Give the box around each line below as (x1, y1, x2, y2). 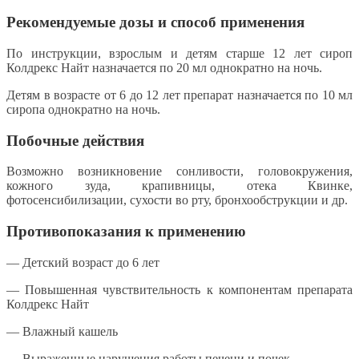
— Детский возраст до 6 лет (6, 255, 159, 269)
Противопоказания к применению (6, 223, 246, 240)
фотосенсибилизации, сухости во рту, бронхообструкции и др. (6, 193, 348, 208)
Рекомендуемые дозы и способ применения (6, 14, 305, 31)
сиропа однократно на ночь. (6, 102, 160, 116)
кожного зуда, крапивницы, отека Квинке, (6, 179, 353, 193)
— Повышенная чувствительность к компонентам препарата (6, 282, 353, 296)
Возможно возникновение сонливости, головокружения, (6, 164, 353, 179)
